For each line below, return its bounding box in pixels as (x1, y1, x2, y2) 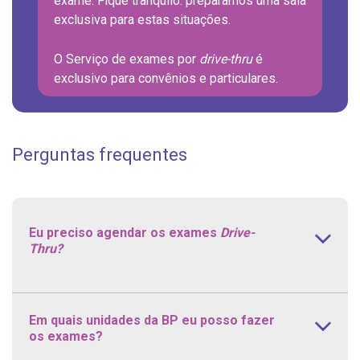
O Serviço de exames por (54, 51, 199, 67)
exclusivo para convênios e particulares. (54, 70, 278, 86)
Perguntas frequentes (12, 144, 187, 165)
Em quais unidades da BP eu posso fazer (28, 312, 275, 328)
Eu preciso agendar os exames (28, 224, 220, 240)
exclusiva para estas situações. (54, 11, 231, 27)
